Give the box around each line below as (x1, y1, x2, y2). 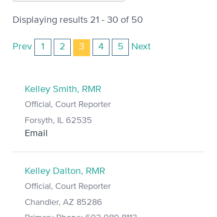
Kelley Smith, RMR (25, 84, 101, 94)
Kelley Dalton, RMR (25, 166, 105, 176)
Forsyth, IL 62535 (25, 116, 92, 125)
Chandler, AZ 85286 (25, 198, 102, 207)
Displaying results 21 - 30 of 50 (13, 15, 143, 25)
